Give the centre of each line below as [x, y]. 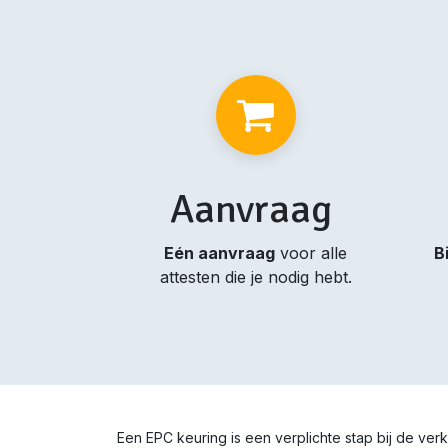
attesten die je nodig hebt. [255, 277]
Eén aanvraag [220, 253]
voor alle [311, 253]
